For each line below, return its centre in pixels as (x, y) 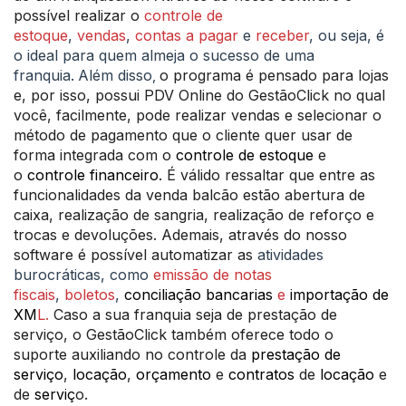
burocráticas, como (83, 275)
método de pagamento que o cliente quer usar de (183, 135)
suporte (43, 354)
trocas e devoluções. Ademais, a (125, 235)
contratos (261, 374)
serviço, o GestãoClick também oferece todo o (174, 334)
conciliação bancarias (198, 295)
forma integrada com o (95, 155)
